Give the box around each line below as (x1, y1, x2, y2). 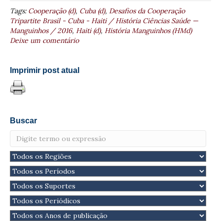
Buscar (10, 116, 37, 125)
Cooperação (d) (28, 6, 75, 15)
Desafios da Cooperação (109, 6, 185, 15)
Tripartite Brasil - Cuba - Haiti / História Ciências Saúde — (10, 16, 198, 25)
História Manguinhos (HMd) (105, 26, 192, 35)
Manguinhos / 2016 (10, 26, 72, 35)
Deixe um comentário (10, 36, 79, 45)
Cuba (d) (79, 6, 105, 15)
